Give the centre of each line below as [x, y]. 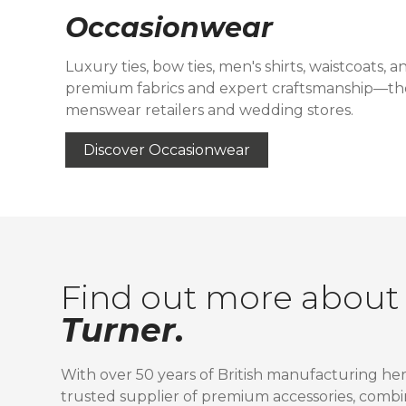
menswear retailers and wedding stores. [209, 110]
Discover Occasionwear [167, 150]
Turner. [123, 329]
